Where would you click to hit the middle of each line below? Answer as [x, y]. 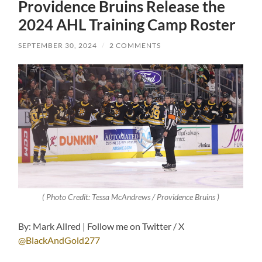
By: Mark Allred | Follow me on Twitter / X [101, 226]
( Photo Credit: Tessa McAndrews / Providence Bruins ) [131, 197]
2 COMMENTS [135, 46]
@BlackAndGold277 [59, 240]
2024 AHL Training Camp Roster [127, 25]
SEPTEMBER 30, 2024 [58, 46]
